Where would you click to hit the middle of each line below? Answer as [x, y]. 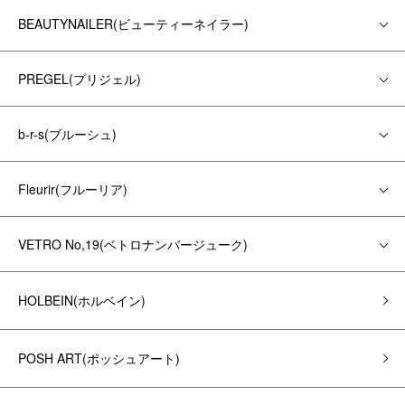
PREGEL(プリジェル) [80, 79]
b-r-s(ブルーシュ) [67, 134]
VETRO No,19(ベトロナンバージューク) [133, 244]
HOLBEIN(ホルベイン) [82, 300]
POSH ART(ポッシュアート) [99, 358]
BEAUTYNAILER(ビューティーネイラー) [133, 24]
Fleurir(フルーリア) [73, 189]
